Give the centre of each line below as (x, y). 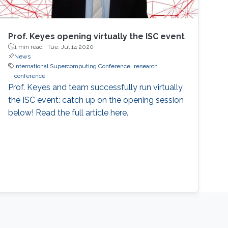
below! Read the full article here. (68, 112)
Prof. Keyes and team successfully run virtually (96, 87)
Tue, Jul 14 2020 (71, 47)
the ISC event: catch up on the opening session (96, 100)
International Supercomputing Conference (73, 66)
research (146, 66)
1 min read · (31, 47)
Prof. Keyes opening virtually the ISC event (97, 36)
